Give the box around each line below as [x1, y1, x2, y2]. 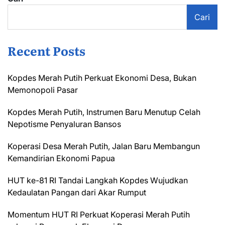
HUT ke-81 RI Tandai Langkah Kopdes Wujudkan [8, 175, 188, 185]
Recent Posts [8, 41, 85, 59]
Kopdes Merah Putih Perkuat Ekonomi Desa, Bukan [8, 72, 196, 83]
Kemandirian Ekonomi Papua [8, 153, 115, 163]
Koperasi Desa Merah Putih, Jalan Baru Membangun [8, 141, 200, 151]
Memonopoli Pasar [8, 84, 78, 95]
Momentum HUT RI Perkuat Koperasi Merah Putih [8, 209, 190, 219]
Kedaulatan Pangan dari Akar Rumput [8, 187, 146, 197]
